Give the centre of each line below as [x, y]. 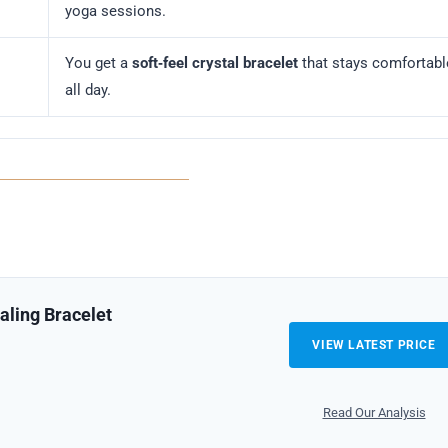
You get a [98, 63]
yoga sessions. [115, 11]
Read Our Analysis [374, 412]
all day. [88, 90]
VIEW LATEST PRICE [374, 344]
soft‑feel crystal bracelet [215, 63]
